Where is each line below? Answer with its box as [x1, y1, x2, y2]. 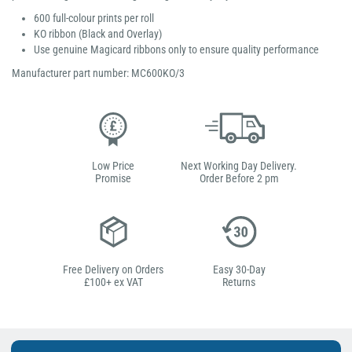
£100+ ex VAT [83, 275, 143, 288]
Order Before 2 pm [199, 171, 279, 185]
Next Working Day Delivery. [181, 159, 297, 172]
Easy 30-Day [212, 262, 266, 276]
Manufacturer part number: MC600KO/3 [12, 66, 185, 79]
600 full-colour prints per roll [34, 11, 154, 24]
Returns [222, 275, 255, 288]
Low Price [92, 159, 134, 172]
